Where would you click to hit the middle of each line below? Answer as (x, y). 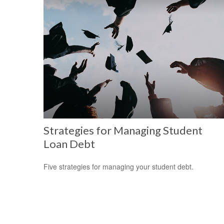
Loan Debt (69, 143)
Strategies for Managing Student (123, 130)
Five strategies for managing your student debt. (118, 166)
